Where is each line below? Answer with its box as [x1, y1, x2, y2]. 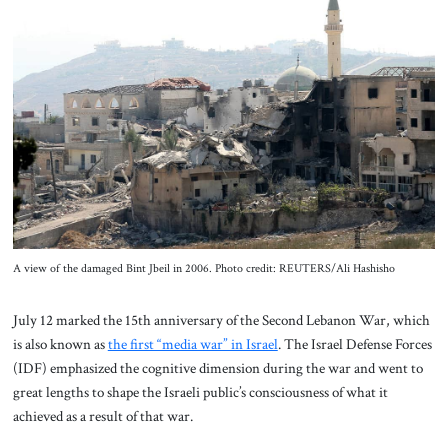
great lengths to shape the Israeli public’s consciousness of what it [12, 381, 388, 402]
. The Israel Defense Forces [277, 333, 432, 354]
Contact [199, 54, 249, 74]
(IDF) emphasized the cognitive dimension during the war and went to [12, 357, 423, 378]
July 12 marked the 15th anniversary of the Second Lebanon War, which [12, 309, 430, 330]
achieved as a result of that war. [12, 405, 193, 426]
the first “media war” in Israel [107, 333, 278, 354]
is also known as [12, 333, 108, 354]
